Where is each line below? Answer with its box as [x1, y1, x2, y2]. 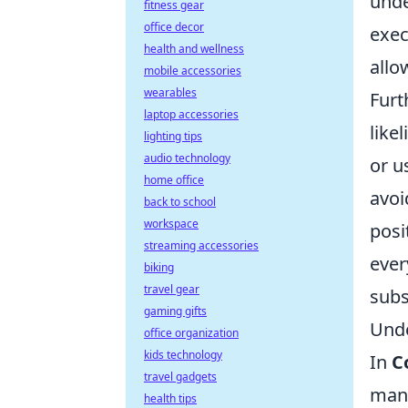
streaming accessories [144, 238, 259, 253]
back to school [144, 194, 216, 209]
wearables [144, 85, 197, 100]
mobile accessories [144, 63, 241, 78]
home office [144, 172, 204, 188]
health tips [144, 391, 197, 406]
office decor [144, 19, 204, 35]
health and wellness [144, 41, 244, 56]
